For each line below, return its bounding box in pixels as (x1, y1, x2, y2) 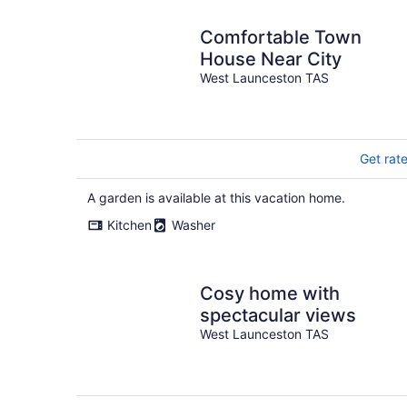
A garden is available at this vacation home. (87, 190, 345, 205)
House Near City (200, 48, 342, 70)
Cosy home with (200, 283, 340, 304)
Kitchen (107, 217, 152, 233)
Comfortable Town (200, 26, 362, 48)
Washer (172, 217, 215, 233)
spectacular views (200, 304, 356, 326)
